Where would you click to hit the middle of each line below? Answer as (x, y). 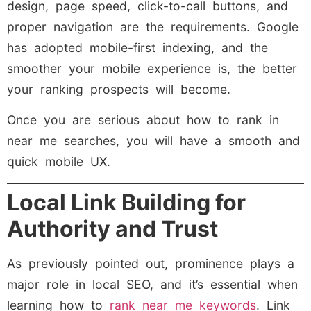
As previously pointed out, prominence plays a (151, 263)
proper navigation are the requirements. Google (153, 26)
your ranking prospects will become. (119, 89)
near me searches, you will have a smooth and (153, 141)
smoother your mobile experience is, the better (152, 68)
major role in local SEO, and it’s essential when (152, 284)
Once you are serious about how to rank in (143, 120)
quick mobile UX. (59, 162)
